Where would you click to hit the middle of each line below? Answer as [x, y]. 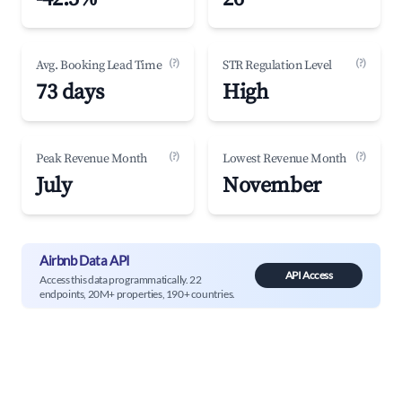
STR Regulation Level [277, 66]
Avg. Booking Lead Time [99, 66]
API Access [309, 275]
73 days [70, 92]
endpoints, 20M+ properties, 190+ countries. [137, 293]
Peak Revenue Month [92, 159]
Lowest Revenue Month [284, 159]
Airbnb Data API [85, 260]
